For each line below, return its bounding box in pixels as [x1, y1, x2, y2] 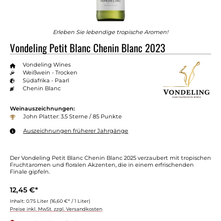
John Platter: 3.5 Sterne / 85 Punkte [23, 113, 122, 120]
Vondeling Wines [22, 61, 71, 68]
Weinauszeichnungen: [10, 105, 75, 112]
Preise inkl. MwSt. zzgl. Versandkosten [10, 206, 102, 212]
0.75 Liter [26, 198, 50, 204]
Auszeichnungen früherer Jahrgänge [23, 127, 128, 134]
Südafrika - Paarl [22, 76, 69, 84]
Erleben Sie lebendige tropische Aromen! [53, 28, 168, 36]
